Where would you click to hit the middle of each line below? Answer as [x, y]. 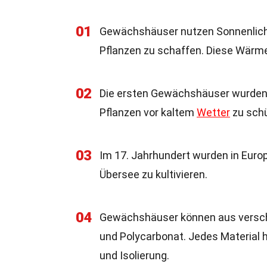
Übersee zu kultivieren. [153, 174]
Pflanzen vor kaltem [148, 112]
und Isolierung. [134, 255]
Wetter [213, 112]
